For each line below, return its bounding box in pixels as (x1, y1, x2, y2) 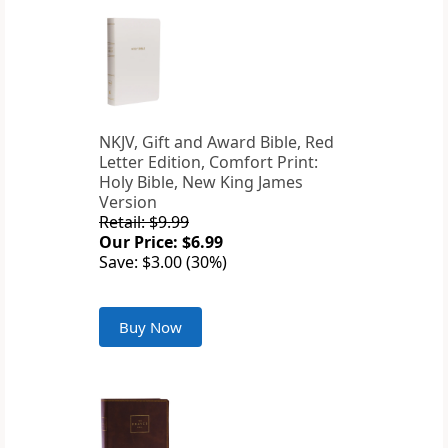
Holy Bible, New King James (99, 171, 303, 194)
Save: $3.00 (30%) (99, 251, 227, 274)
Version (99, 191, 157, 214)
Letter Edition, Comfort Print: (99, 151, 318, 174)
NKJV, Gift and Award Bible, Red (99, 131, 334, 154)
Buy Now (119, 317, 182, 338)
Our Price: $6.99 (99, 231, 223, 254)
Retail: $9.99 (99, 211, 189, 234)
